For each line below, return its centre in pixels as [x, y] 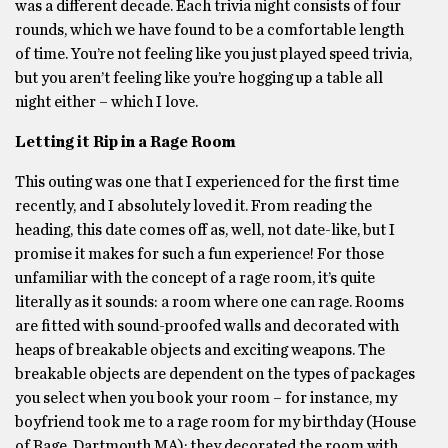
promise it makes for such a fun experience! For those [199, 254]
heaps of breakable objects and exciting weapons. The [200, 350]
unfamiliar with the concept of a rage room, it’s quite [195, 278]
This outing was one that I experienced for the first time [207, 182]
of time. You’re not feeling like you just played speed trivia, [213, 54]
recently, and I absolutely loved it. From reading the [193, 206]
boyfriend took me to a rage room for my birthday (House [215, 422]
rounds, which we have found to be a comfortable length [209, 30]
